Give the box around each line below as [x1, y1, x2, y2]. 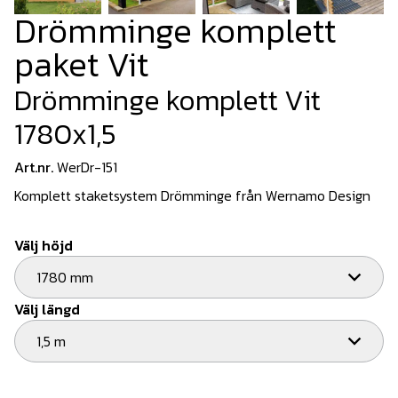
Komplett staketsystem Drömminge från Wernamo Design [14, 185, 370, 207]
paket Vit [14, 39, 148, 91]
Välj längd [14, 298, 80, 321]
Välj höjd [14, 235, 73, 257]
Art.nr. [14, 156, 53, 179]
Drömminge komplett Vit [14, 79, 321, 123]
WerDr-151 [57, 156, 117, 179]
